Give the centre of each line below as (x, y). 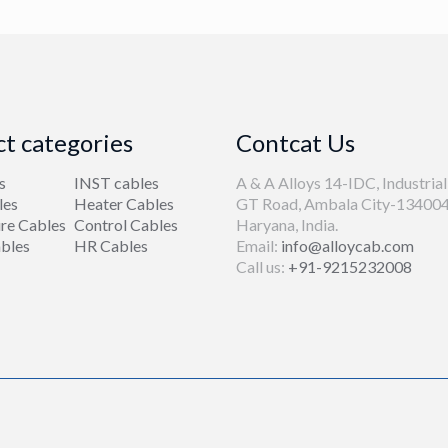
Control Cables (126, 224)
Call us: (262, 266)
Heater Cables (124, 203)
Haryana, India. (287, 224)
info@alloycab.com (348, 245)
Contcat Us (296, 142)
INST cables (117, 182)
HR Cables (111, 245)
